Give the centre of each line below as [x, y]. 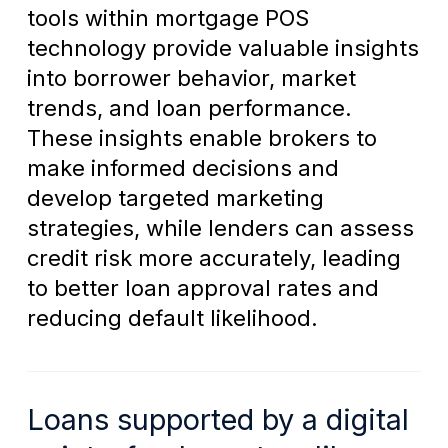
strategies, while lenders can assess [220, 228]
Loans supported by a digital [217, 420]
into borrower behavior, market [191, 78]
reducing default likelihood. [172, 318]
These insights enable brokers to [201, 138]
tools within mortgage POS [167, 18]
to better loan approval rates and [202, 288]
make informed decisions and [182, 168]
